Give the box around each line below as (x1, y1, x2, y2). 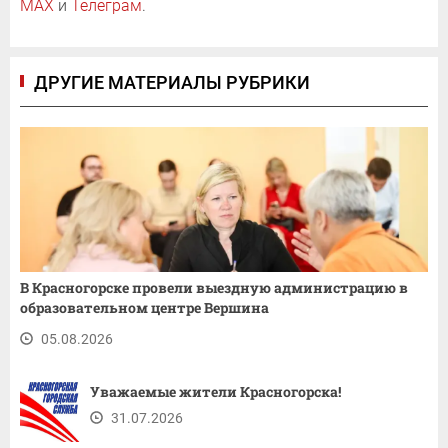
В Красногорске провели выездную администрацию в (20, 278, 408, 298)
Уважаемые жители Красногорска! (90, 382, 341, 402)
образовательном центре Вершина (20, 298, 269, 318)
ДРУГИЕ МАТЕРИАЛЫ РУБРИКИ (34, 72, 310, 94)
